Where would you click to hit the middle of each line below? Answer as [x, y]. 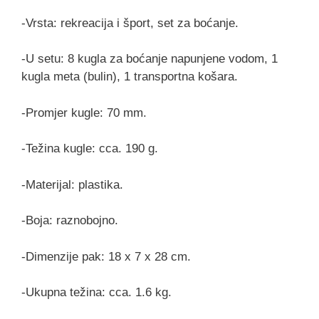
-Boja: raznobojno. [70, 221]
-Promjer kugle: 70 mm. [84, 113]
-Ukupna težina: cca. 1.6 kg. [96, 293]
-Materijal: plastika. [72, 184]
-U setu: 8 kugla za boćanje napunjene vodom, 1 [150, 59]
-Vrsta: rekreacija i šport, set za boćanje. [130, 23]
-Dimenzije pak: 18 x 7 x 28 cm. [106, 256]
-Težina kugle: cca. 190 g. [90, 149]
